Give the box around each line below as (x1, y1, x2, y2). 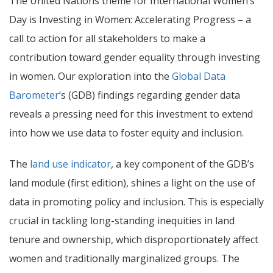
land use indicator (30, 157, 111, 171)
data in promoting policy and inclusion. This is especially (9, 195, 264, 208)
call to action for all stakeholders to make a (9, 32, 205, 45)
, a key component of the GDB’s (111, 157, 254, 171)
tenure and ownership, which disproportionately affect (9, 233, 258, 246)
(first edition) (68, 176, 126, 190)
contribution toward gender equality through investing (9, 51, 260, 64)
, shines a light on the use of (126, 176, 255, 190)
